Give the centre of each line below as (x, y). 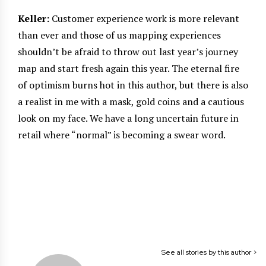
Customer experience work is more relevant (144, 18)
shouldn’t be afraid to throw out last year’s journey (128, 51)
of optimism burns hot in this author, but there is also (133, 85)
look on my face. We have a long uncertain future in (128, 118)
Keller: (34, 18)
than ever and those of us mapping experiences (119, 35)
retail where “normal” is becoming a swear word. (122, 134)
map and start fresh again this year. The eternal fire (129, 68)
